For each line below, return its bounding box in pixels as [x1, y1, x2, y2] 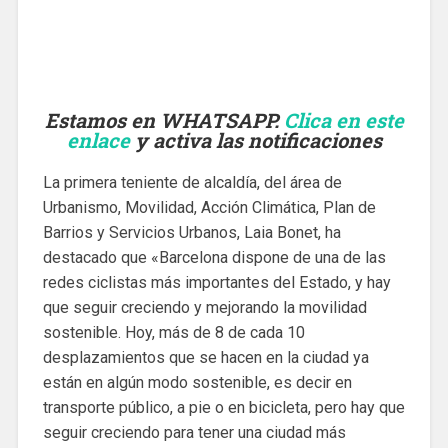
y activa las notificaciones [129, 127, 382, 154]
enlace [66, 127, 130, 154]
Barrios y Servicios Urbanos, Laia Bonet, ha [42, 223, 341, 243]
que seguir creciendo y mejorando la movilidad [42, 298, 367, 318]
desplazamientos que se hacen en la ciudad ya [42, 348, 369, 368]
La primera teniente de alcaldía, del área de [42, 173, 342, 193]
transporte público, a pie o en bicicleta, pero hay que [42, 398, 405, 418]
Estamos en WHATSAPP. [44, 107, 284, 134]
